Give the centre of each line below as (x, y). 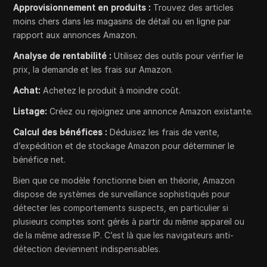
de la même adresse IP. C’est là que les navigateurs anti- (124, 235)
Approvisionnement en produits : (82, 7)
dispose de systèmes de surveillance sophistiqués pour (122, 194)
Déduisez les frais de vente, (164, 132)
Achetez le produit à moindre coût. (111, 90)
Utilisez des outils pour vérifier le (178, 56)
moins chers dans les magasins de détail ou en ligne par (122, 21)
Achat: (27, 90)
